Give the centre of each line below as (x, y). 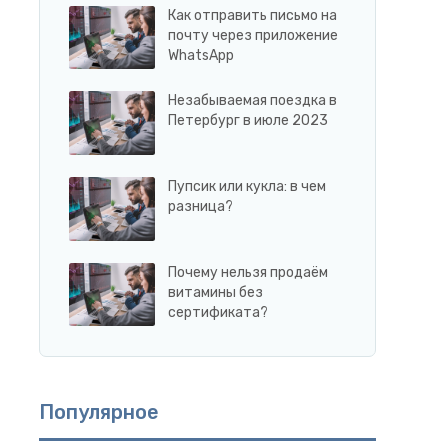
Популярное (98, 412)
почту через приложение (252, 35)
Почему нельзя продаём (247, 272)
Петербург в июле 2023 (247, 121)
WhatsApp (200, 55)
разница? (200, 206)
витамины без (215, 292)
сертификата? (217, 312)
